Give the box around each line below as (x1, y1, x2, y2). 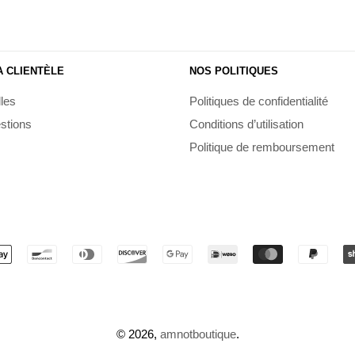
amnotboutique (159, 326, 236, 341)
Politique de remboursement (189, 139, 334, 154)
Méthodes (177, 248, 229, 262)
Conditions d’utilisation (189, 117, 303, 132)
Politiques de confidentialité (189, 94, 328, 109)
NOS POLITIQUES (189, 65, 278, 78)
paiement (177, 288, 225, 302)
